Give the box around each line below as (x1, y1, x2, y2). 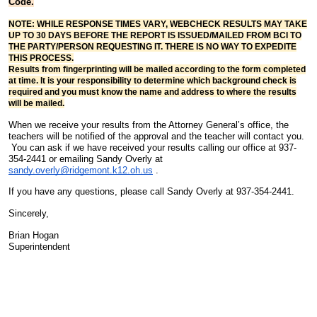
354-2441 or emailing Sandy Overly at (8, 153, 163, 164)
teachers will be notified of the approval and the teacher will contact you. (8, 130, 304, 142)
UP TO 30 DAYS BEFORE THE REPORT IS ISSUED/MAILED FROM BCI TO (8, 30, 301, 40)
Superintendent (8, 241, 115, 252)
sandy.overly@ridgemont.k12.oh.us (8, 164, 153, 175)
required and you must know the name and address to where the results (8, 86, 296, 97)
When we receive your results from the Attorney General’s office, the (8, 119, 289, 130)
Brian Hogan (8, 229, 59, 241)
